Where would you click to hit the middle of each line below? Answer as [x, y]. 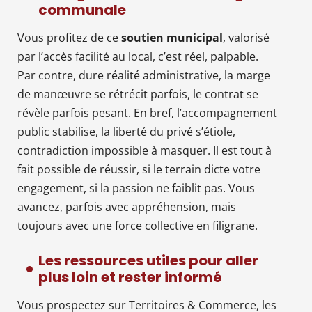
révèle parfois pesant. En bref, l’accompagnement [147, 112]
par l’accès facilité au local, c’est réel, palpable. [138, 56]
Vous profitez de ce [69, 37]
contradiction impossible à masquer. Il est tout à [145, 150]
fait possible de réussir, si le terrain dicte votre [139, 169]
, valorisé [246, 37]
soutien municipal [172, 37]
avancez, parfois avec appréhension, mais [127, 206]
